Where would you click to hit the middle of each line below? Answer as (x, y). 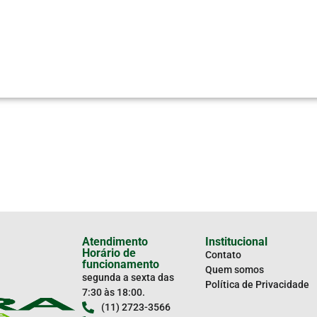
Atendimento (115, 241)
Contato (223, 254)
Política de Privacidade (257, 284)
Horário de (109, 253)
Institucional (236, 241)
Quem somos (234, 269)
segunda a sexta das (128, 277)
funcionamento (121, 264)
